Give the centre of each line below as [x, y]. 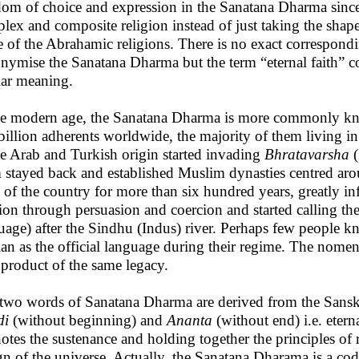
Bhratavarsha [307, 154]
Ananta [190, 320]
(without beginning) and [88, 320]
